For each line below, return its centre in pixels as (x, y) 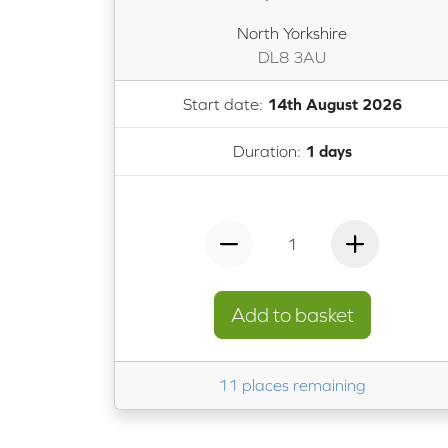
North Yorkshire (292, 32)
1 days (328, 151)
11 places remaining (292, 385)
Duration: (268, 151)
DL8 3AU (292, 56)
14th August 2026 (334, 104)
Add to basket (292, 314)
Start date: (224, 104)
